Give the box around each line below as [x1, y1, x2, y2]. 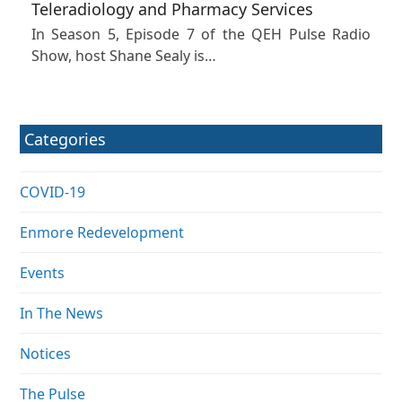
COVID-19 [20, 182, 86, 203]
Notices [20, 344, 72, 364]
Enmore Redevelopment [20, 223, 185, 243]
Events [20, 263, 66, 284]
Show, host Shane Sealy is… [31, 46, 216, 66]
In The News [20, 303, 104, 324]
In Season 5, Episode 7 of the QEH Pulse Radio [31, 24, 371, 45]
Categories [24, 128, 107, 151]
